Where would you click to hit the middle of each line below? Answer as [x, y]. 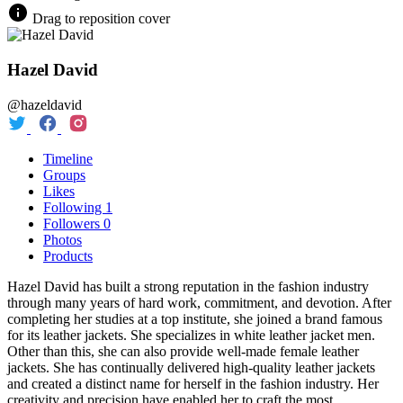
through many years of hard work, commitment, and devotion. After [199, 302]
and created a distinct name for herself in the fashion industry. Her [193, 383]
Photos [63, 239]
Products [68, 255]
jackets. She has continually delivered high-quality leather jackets [191, 367]
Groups [64, 175]
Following [74, 207]
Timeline [68, 158]
